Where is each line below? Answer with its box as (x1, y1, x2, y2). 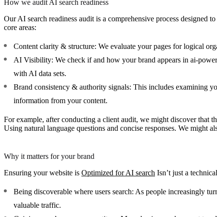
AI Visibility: (14, 55, 53, 64)
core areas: (4, 23, 36, 31)
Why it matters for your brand (4, 152, 94, 160)
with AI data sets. (14, 69, 66, 77)
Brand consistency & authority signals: (14, 82, 131, 91)
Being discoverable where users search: (14, 187, 134, 196)
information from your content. (14, 96, 108, 105)
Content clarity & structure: (14, 42, 96, 50)
